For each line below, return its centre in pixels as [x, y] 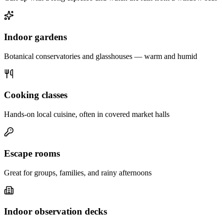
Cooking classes [36, 95]
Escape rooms [32, 153]
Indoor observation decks [55, 212]
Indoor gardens [35, 37]
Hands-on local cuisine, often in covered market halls [87, 114]
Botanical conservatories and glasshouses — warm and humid [101, 56]
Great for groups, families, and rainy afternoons [78, 172]
